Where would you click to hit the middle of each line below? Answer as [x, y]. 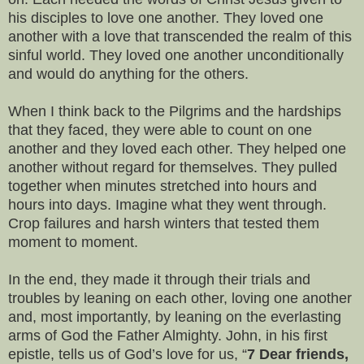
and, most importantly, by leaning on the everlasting [175, 316]
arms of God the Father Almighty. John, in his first [168, 335]
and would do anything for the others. [128, 74]
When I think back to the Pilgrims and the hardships [175, 111]
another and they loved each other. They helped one [177, 148]
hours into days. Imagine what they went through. [167, 204]
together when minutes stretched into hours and [162, 186]
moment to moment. [75, 242]
